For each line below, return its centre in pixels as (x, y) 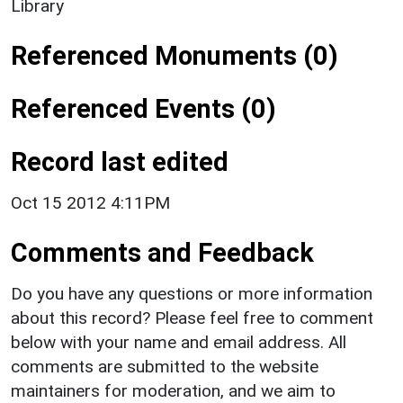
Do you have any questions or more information (192, 293)
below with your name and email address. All (179, 342)
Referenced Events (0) (143, 108)
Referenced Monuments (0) (175, 55)
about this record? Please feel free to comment (192, 318)
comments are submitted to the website (165, 366)
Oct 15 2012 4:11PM (90, 202)
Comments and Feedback (162, 252)
